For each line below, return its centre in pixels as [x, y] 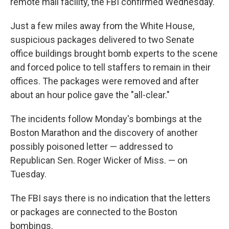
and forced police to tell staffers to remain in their [110, 67]
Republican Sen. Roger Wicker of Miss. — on [99, 161]
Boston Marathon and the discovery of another [104, 133]
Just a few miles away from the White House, [102, 26]
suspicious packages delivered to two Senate [102, 40]
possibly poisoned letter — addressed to [91, 147]
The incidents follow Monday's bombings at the [106, 119]
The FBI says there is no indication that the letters [110, 198]
